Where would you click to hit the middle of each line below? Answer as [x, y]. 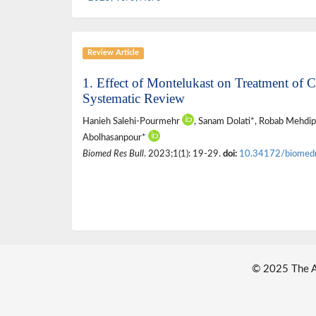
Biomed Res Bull [113, 154]
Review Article [113, 53]
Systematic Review [134, 99]
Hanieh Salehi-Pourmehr [132, 122]
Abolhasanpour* [115, 138]
